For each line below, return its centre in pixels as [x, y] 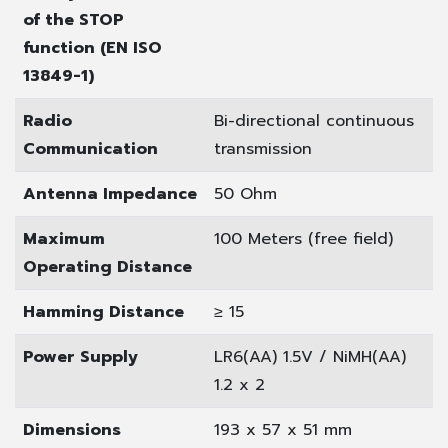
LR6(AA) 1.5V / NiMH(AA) [310, 356]
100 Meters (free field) [303, 238]
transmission [263, 148]
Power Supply [80, 356]
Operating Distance [107, 266]
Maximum [64, 238]
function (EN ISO [92, 47]
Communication [90, 148]
